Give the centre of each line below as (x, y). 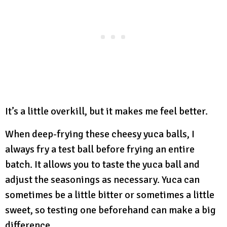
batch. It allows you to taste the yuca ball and (102, 164)
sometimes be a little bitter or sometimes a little (110, 195)
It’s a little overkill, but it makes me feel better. (106, 111)
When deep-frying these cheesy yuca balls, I (100, 134)
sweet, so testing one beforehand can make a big (110, 210)
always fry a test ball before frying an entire (100, 149)
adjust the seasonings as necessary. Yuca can (102, 179)
